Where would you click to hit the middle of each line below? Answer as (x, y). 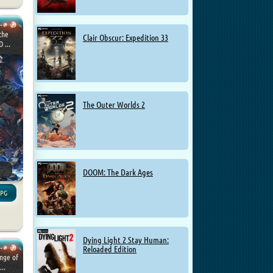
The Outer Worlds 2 (114, 105)
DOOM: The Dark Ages (118, 172)
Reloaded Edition (110, 249)
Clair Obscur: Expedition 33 (126, 37)
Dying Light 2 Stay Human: (126, 240)
